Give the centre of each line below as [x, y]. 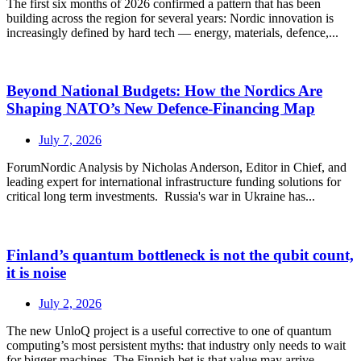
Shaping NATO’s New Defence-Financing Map [161, 109]
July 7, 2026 [70, 140]
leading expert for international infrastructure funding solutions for [174, 182]
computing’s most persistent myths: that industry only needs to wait [176, 346]
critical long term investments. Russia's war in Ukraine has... [161, 196]
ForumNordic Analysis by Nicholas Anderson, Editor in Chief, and [176, 167]
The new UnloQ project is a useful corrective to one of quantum [169, 331]
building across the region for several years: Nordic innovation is [170, 18]
